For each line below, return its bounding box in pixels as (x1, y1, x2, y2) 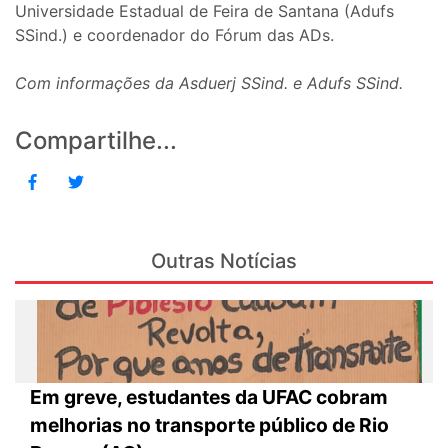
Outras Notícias (151, 248, 297, 273)
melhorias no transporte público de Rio (30, 413, 389, 438)
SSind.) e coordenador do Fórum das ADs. (15, 24, 334, 45)
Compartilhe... (15, 125, 177, 155)
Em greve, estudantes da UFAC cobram (30, 385, 388, 410)
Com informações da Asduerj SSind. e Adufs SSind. (15, 72, 403, 93)
